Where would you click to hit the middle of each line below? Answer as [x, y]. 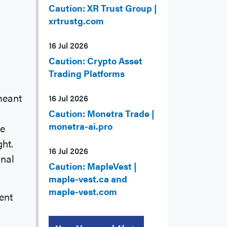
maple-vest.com [83, 192]
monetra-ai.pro [81, 126]
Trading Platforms [87, 73]
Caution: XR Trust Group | [103, 8]
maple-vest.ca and [88, 179]
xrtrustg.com [76, 21]
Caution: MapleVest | [93, 166]
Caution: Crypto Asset [96, 61]
